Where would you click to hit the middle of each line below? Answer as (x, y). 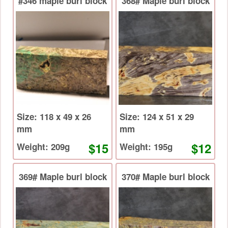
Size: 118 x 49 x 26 (28, 117)
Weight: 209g (60, 147)
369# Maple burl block (63, 177)
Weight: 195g (163, 147)
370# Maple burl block (165, 177)
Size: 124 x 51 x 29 (131, 117)
